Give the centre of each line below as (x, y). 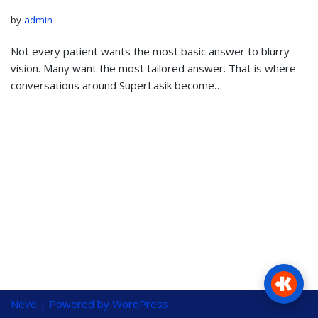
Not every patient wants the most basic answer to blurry (150, 51)
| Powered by (75, 304)
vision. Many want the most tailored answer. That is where (153, 68)
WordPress (140, 304)
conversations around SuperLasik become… (116, 85)
